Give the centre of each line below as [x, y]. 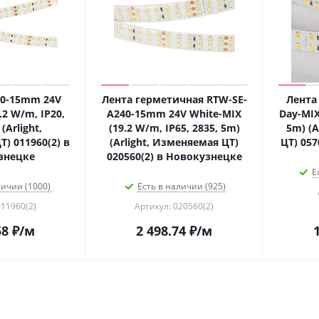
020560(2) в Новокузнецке [174, 156]
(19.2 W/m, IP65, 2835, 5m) [174, 128]
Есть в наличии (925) [181, 186]
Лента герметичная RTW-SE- [174, 99]
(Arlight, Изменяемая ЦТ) [174, 142]
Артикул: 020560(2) [174, 206]
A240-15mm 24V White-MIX [174, 114]
